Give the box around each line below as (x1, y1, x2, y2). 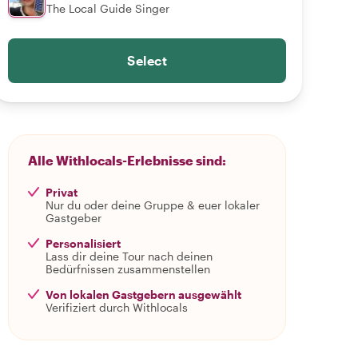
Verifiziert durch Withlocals (46, 300, 188, 314)
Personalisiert (46, 237, 121, 250)
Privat (46, 185, 78, 199)
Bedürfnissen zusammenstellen (46, 262, 210, 276)
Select (127, 53, 167, 68)
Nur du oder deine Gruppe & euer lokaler (46, 198, 260, 212)
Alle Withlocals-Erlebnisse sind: (28, 153, 226, 168)
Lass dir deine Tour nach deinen (46, 249, 213, 263)
